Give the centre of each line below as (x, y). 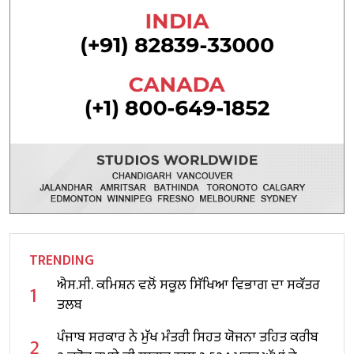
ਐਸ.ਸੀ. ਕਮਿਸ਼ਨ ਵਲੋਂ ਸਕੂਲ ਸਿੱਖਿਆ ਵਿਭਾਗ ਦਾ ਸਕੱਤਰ (188, 285)
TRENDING (62, 260)
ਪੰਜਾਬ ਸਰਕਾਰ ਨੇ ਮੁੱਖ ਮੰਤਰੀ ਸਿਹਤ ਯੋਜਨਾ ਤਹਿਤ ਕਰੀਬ (188, 337)
